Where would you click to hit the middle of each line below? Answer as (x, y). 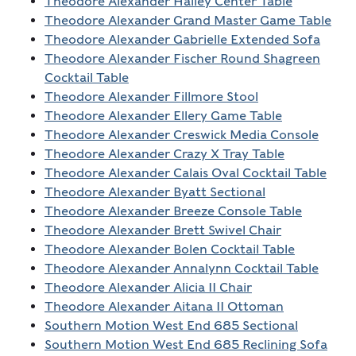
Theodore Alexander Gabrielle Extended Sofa (182, 40)
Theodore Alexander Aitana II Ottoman (164, 307)
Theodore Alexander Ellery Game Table (163, 116)
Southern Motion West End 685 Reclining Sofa (186, 345)
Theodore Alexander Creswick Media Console (181, 135)
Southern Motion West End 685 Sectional (171, 326)
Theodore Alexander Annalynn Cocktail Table (181, 269)
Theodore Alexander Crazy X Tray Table (164, 154)
